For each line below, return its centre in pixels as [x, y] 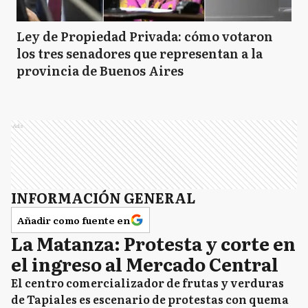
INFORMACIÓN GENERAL [103, 197]
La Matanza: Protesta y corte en [153, 243]
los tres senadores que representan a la [140, 53]
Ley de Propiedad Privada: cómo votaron [145, 36]
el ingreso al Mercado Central [145, 264]
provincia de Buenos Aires [100, 70]
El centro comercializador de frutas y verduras [147, 283]
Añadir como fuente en [74, 220]
